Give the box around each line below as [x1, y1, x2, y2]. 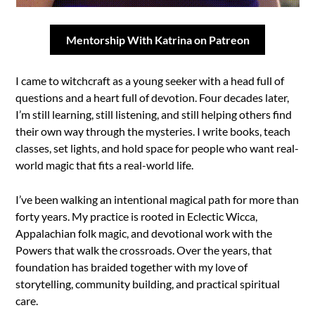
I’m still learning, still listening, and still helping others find [15, 108, 292, 122]
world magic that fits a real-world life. [15, 158, 194, 172]
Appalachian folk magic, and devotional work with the [15, 226, 273, 240]
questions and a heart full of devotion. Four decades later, [15, 91, 290, 105]
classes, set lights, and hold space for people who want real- [15, 141, 300, 155]
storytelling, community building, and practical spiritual [15, 277, 281, 291]
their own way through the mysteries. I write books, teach [15, 124, 291, 139]
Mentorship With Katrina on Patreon [65, 32, 250, 46]
